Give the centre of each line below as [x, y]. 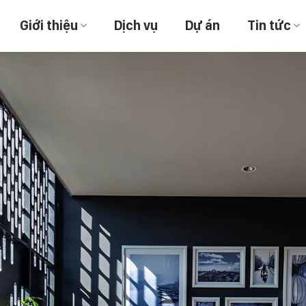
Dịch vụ [136, 25]
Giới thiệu [48, 25]
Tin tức [269, 25]
